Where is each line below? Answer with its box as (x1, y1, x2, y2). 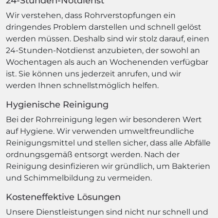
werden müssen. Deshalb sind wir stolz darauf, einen (6, 34, 209, 43)
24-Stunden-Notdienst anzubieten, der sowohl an (6, 46, 200, 55)
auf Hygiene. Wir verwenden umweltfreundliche (6, 127, 194, 136)
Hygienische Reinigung (6, 99, 109, 110)
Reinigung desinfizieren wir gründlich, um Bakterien (6, 162, 210, 171)
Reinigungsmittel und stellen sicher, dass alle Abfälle (6, 138, 211, 147)
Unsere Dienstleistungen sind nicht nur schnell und (6, 207, 208, 217)
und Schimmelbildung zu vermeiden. (6, 173, 152, 182)
